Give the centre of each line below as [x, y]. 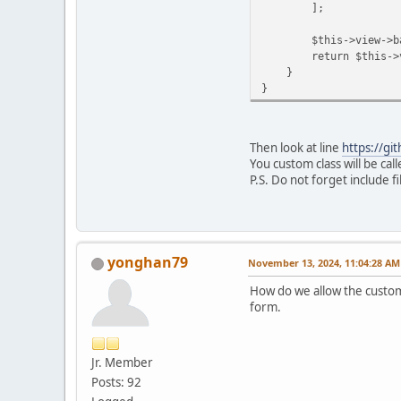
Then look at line [296, 148]
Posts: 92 [116, 383]
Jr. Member [122, 363]
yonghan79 [148, 263]
